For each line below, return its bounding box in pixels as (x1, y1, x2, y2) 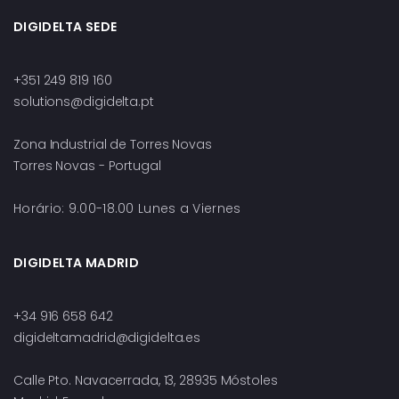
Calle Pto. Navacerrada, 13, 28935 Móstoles (13, 371, 278, 390)
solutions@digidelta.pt (13, 93, 154, 111)
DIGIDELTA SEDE (13, 18, 118, 37)
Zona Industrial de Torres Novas (13, 135, 212, 154)
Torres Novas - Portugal (13, 157, 161, 175)
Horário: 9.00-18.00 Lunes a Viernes (13, 199, 241, 218)
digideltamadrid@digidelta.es (13, 329, 201, 347)
